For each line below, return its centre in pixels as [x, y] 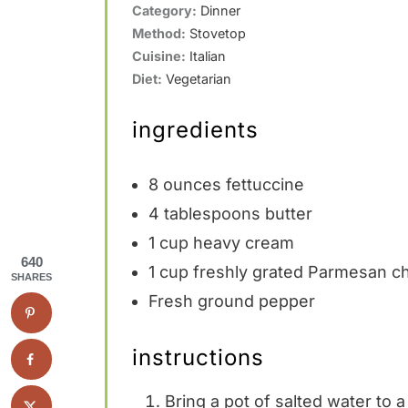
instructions [198, 357]
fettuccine [262, 184]
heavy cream [241, 242]
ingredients [195, 129]
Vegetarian [198, 78]
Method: [158, 33]
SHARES [31, 277]
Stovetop [217, 33]
